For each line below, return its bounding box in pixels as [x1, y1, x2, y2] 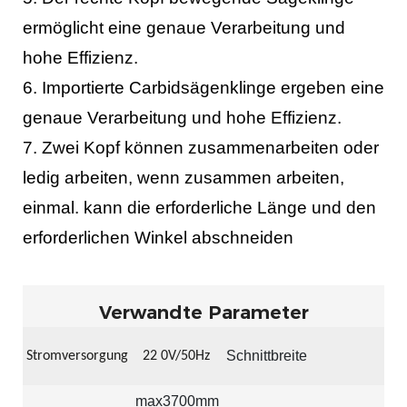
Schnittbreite [226, 348, 307, 364]
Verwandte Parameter [98, 301, 309, 323]
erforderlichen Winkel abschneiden [23, 228, 293, 248]
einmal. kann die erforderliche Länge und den [23, 198, 376, 218]
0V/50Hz [161, 349, 210, 364]
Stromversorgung [26, 349, 128, 364]
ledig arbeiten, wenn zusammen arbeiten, [23, 168, 344, 188]
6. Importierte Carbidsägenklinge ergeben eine [23, 78, 384, 98]
